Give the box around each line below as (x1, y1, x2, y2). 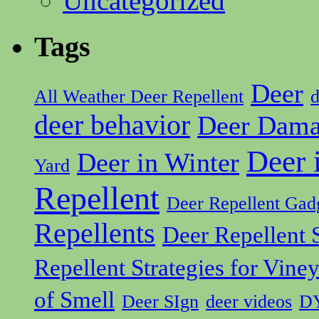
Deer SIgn (122, 291, 199, 312)
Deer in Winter (77, 147, 239, 177)
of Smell (34, 286, 115, 313)
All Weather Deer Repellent (34, 85, 244, 107)
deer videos (206, 291, 292, 312)
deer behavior (34, 109, 190, 141)
